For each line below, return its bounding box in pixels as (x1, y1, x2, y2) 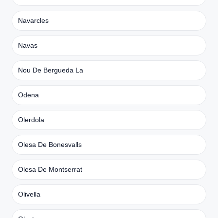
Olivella (18, 190, 40, 198)
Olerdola (18, 115, 44, 124)
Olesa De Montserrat (18, 165, 82, 173)
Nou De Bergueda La (18, 66, 83, 74)
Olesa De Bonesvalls (18, 140, 82, 148)
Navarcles (18, 16, 49, 24)
